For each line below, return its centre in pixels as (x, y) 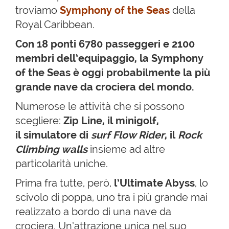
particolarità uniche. (62, 163)
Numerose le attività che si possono (100, 106)
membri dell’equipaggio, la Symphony (109, 58)
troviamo (38, 10)
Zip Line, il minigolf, (111, 120)
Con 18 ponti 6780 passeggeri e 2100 (105, 44)
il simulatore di (53, 135)
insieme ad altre (128, 149)
